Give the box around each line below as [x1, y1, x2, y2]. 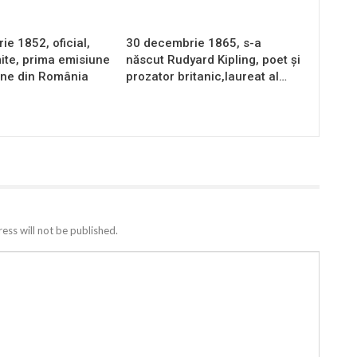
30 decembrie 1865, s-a [126, 35, 262, 50]
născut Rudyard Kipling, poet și [126, 52, 301, 67]
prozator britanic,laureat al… [126, 69, 288, 84]
